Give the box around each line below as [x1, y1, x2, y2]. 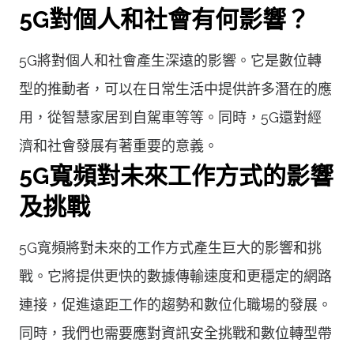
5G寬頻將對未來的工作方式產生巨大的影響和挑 [19, 239, 322, 256]
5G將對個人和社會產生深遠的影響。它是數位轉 [19, 51, 322, 69]
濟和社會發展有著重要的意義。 [19, 137, 218, 154]
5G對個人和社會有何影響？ [19, 5, 310, 33]
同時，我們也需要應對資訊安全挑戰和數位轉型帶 [19, 324, 332, 341]
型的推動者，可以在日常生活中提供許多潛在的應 [19, 80, 332, 97]
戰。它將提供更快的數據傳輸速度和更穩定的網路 [19, 267, 332, 284]
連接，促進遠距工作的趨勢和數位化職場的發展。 [19, 296, 332, 313]
